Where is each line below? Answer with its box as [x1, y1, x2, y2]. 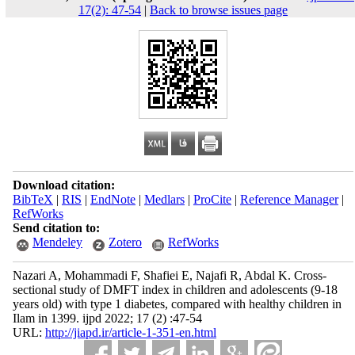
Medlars [143, 193, 185, 206]
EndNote [90, 193, 136, 206]
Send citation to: [12, 221, 100, 235]
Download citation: [12, 178, 115, 192]
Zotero [108, 235, 142, 249]
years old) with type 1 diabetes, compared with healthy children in [12, 297, 342, 311]
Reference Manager [239, 193, 338, 206]
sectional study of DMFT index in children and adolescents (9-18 [12, 283, 338, 296]
